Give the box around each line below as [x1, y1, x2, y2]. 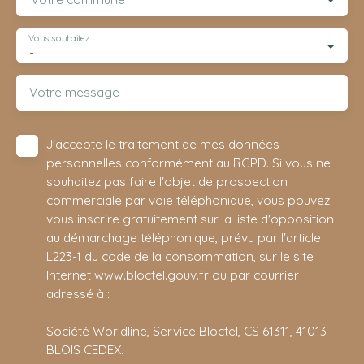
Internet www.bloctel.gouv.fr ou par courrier [46, 266, 299, 283]
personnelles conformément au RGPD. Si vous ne [46, 154, 331, 171]
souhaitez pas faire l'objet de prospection [46, 172, 288, 189]
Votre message [29, 83, 119, 100]
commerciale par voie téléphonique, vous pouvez [46, 191, 330, 208]
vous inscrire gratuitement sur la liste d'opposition [46, 210, 334, 227]
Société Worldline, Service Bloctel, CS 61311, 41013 [46, 322, 327, 339]
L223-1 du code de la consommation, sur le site [46, 247, 314, 264]
